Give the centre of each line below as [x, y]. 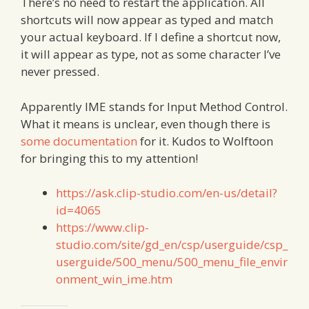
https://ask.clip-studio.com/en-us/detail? [167, 193]
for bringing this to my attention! [109, 158]
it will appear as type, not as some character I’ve [151, 54]
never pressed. [60, 72]
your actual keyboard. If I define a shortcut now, [151, 37]
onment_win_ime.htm [114, 279]
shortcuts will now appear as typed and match [147, 20]
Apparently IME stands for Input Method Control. [154, 106]
